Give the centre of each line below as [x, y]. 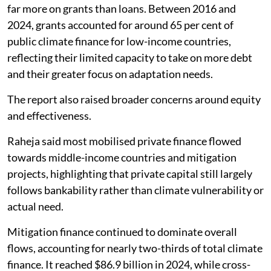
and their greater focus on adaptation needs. [110, 73]
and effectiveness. [49, 115]
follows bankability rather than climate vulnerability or [135, 190]
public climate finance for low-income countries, [119, 41]
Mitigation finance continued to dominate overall [122, 231]
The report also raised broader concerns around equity [134, 99]
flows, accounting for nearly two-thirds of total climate [135, 248]
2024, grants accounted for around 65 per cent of [120, 24]
